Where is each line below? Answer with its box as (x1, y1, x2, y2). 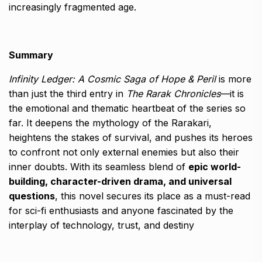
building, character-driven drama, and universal (9, 175, 232, 187)
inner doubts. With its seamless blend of (9, 160, 188, 173)
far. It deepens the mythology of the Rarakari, (9, 116, 212, 129)
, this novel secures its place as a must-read (55, 189, 250, 202)
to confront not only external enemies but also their (9, 146, 239, 158)
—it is (220, 87, 244, 99)
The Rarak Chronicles (126, 87, 220, 99)
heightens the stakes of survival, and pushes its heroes (9, 131, 253, 143)
